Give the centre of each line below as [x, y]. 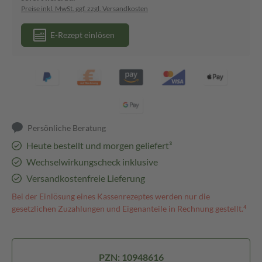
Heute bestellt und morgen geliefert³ [99, 145]
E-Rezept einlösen [82, 35]
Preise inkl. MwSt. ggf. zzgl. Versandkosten [85, 8]
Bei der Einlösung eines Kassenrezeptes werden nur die [111, 196]
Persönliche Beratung [67, 128]
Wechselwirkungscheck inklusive [92, 162]
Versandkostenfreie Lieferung [85, 178]
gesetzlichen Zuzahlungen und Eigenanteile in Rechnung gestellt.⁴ [129, 208]
